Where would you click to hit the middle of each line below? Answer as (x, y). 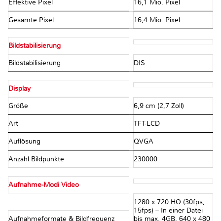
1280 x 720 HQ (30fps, (169, 202)
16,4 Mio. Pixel (157, 20)
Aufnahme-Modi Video (44, 185)
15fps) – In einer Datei (168, 211)
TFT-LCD (147, 124)
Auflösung (25, 142)
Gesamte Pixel (32, 20)
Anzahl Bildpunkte (37, 159)
